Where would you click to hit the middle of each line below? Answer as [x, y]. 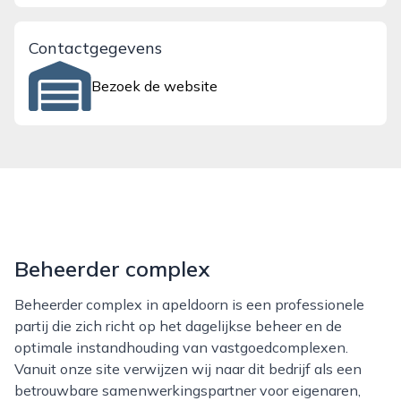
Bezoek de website [155, 86]
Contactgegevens [95, 48]
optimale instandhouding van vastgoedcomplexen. [181, 347]
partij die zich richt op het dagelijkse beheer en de [178, 326]
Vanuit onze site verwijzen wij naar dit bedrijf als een [188, 369]
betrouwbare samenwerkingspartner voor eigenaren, [188, 390]
